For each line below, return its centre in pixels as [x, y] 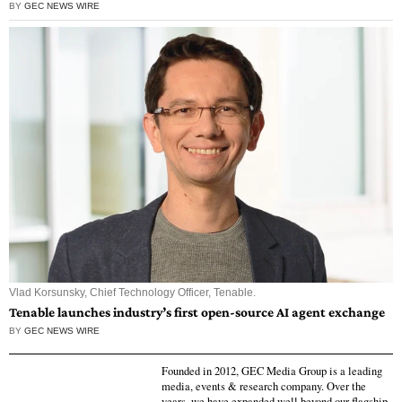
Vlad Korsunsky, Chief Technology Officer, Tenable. [132, 293]
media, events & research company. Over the [264, 387]
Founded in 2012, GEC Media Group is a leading [272, 371]
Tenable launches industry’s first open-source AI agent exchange [197, 312]
